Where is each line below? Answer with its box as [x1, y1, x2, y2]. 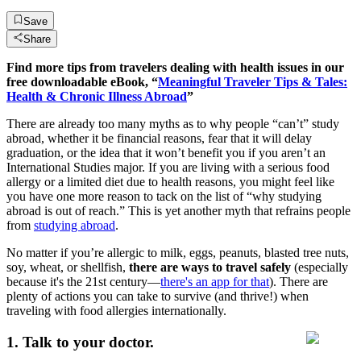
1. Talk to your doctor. [6, 333, 154, 351]
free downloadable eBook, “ [6, 74, 158, 89]
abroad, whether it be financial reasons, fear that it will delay [6, 131, 312, 145]
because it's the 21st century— [6, 274, 160, 288]
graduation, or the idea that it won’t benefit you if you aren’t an [6, 145, 326, 160]
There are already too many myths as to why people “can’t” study [6, 116, 339, 131]
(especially [294, 259, 348, 274]
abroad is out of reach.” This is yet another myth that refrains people [6, 203, 351, 218]
